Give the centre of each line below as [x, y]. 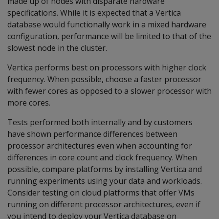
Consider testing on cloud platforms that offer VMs [101, 193]
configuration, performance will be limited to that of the [109, 36]
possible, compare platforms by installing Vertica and [105, 169]
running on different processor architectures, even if [104, 204]
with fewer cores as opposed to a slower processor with [109, 91]
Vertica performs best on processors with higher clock [107, 67]
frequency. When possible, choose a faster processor [104, 79]
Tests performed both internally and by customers [100, 122]
